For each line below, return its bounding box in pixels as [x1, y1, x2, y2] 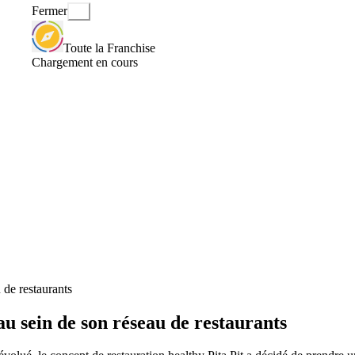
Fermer [32, 4, 67, 18]
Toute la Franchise [63, 40, 155, 55]
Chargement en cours [32, 55, 138, 69]
